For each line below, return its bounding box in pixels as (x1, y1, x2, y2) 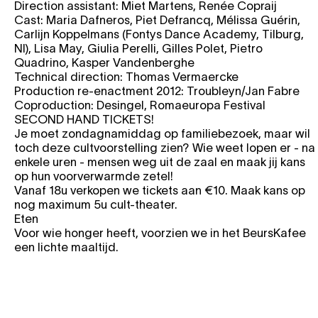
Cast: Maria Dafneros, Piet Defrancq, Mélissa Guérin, (14, 13, 300, 26)
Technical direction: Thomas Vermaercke (14, 70, 238, 83)
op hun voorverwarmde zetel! (14, 169, 173, 182)
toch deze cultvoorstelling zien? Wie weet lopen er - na (14, 141, 315, 154)
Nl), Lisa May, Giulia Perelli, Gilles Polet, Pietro (14, 41, 263, 55)
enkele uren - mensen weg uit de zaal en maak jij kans (14, 155, 305, 168)
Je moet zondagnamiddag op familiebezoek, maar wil (14, 126, 310, 140)
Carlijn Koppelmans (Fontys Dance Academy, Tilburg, (14, 27, 304, 40)
